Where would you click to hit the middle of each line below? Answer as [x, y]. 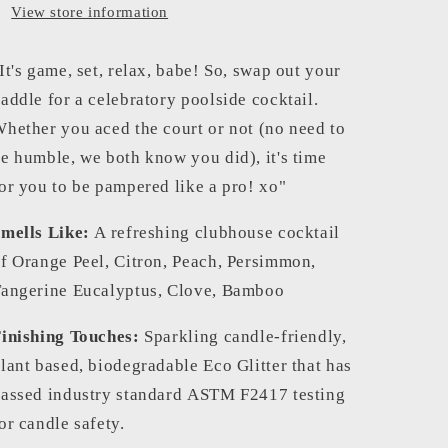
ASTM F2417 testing [266, 394]
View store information [90, 12]
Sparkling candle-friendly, [245, 336]
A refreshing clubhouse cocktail [217, 232]
